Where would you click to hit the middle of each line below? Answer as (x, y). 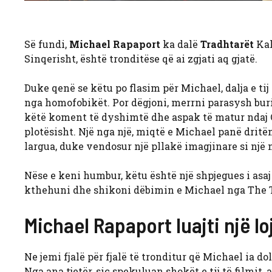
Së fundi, (47, 44)
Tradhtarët (227, 44)
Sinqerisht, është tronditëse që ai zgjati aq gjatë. (141, 58)
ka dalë (180, 44)
